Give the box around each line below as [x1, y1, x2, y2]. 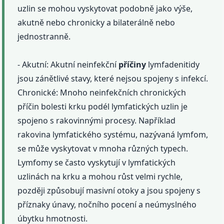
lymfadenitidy [146, 59, 200, 70]
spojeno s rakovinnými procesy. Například [17, 115, 176, 126]
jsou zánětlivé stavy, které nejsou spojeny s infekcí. [17, 73, 208, 84]
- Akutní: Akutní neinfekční [17, 59, 119, 70]
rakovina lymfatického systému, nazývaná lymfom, [17, 129, 208, 140]
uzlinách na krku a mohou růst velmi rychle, [17, 171, 183, 182]
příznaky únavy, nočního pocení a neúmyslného [17, 199, 197, 210]
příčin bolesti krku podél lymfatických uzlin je [17, 101, 188, 112]
